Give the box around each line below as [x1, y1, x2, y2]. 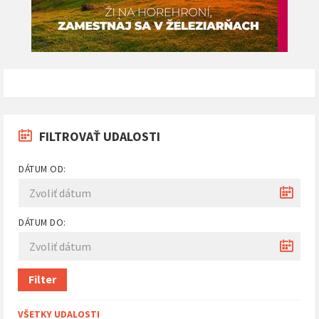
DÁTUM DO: [19, 215, 66, 229]
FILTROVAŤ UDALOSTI [39, 127, 160, 145]
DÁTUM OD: [19, 162, 66, 175]
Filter [28, 272, 56, 286]
